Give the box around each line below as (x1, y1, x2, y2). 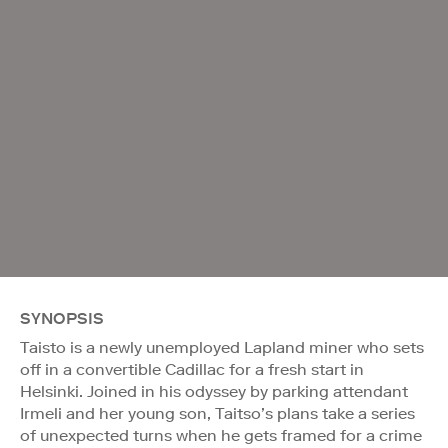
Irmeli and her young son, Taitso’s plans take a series (20, 403, 415, 423)
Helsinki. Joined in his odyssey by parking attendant (20, 381, 408, 401)
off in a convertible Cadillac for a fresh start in (20, 359, 364, 379)
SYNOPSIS (20, 308, 104, 328)
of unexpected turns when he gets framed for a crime (20, 425, 422, 445)
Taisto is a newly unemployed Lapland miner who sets (20, 337, 424, 357)
